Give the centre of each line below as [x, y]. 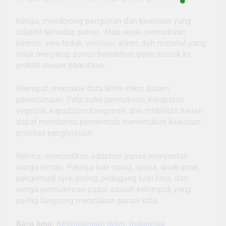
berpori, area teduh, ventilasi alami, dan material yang [111, 43]
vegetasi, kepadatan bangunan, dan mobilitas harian [109, 111]
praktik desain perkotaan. [61, 66]
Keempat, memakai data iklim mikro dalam [93, 89]
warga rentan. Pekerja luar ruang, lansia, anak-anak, [108, 167]
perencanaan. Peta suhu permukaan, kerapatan [100, 100]
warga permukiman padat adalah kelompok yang [104, 190]
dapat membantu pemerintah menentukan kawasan [108, 122]
